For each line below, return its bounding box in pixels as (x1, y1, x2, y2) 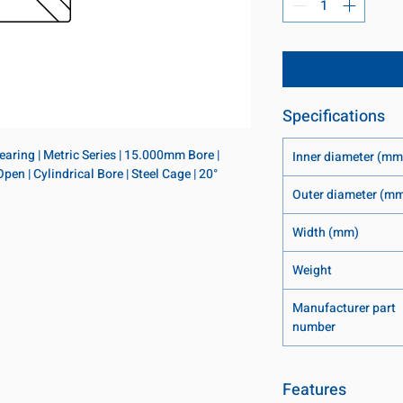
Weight (292, 261, 332, 281)
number (292, 318, 336, 337)
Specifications (282, 104, 385, 130)
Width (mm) (292, 223, 359, 243)
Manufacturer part (292, 299, 396, 318)
